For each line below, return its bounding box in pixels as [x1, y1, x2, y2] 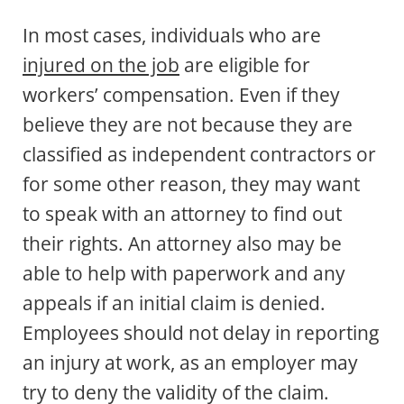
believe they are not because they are [23, 111, 353, 137]
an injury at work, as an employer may [23, 349, 358, 375]
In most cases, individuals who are [23, 22, 321, 48]
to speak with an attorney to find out [23, 200, 342, 226]
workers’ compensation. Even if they [23, 81, 340, 107]
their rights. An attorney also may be [23, 230, 342, 256]
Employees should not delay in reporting [23, 319, 379, 345]
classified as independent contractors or [23, 141, 376, 167]
